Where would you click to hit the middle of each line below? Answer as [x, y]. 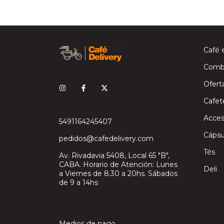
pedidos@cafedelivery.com [106, 138]
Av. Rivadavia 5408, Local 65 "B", [114, 155]
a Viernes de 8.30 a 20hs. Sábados [118, 173]
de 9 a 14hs [78, 182]
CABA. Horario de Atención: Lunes [118, 164]
